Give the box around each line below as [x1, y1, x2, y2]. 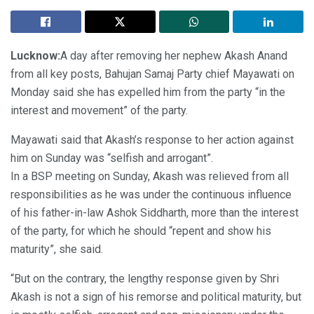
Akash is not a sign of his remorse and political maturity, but [11, 289, 301, 303]
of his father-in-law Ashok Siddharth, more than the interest [11, 205, 299, 219]
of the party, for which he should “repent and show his [11, 224, 271, 238]
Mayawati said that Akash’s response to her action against [11, 132, 294, 146]
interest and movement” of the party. [11, 103, 188, 117]
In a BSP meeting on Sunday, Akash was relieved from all [11, 169, 289, 183]
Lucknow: [11, 48, 60, 62]
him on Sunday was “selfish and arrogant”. [11, 151, 213, 165]
